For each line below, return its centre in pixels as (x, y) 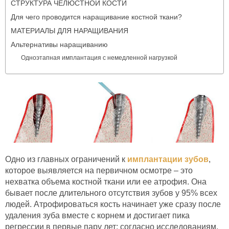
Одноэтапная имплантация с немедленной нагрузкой (99, 58)
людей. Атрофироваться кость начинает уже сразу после (113, 204)
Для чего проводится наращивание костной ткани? (96, 17)
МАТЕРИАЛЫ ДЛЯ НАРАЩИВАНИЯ (70, 31)
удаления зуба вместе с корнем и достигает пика (97, 216)
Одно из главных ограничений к (66, 159)
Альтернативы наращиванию (59, 45)
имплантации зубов (168, 159)
